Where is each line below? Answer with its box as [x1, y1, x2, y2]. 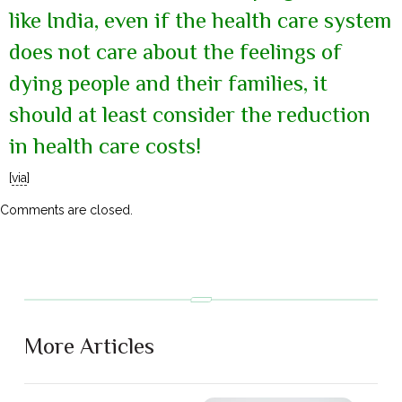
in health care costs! [9, 132, 201, 159]
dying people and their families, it [9, 69, 328, 96]
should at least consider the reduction [9, 100, 371, 127]
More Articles [24, 332, 155, 359]
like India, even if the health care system [9, 6, 391, 33]
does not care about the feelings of [9, 38, 342, 65]
